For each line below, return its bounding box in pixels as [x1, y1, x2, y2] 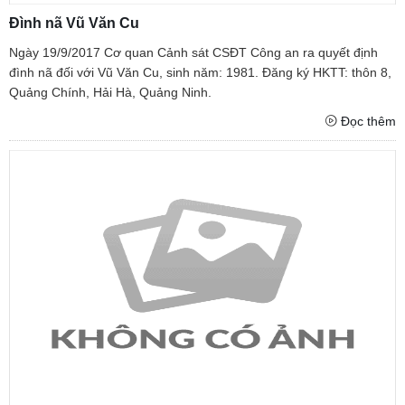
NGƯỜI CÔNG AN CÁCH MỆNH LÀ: [96, 342, 309, 357]
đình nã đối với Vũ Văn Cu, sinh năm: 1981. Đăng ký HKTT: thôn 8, [9, 65, 391, 80]
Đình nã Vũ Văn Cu [9, 15, 139, 32]
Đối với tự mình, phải [142, 375, 276, 391]
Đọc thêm [341, 114, 396, 129]
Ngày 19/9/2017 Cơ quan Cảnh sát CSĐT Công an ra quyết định [9, 45, 378, 61]
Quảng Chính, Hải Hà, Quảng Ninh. [9, 85, 212, 100]
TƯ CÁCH [173, 322, 232, 337]
